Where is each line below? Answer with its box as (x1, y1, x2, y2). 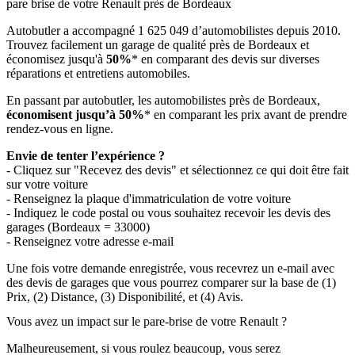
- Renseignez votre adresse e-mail (6, 234, 174, 248)
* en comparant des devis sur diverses (132, 52, 319, 66)
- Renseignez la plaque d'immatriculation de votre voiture (6, 191, 291, 205)
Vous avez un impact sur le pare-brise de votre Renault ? (6, 314, 287, 328)
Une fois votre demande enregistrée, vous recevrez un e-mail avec (6, 261, 334, 275)
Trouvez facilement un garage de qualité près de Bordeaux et (6, 37, 309, 52)
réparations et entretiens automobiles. (6, 66, 190, 80)
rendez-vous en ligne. (6, 121, 113, 136)
